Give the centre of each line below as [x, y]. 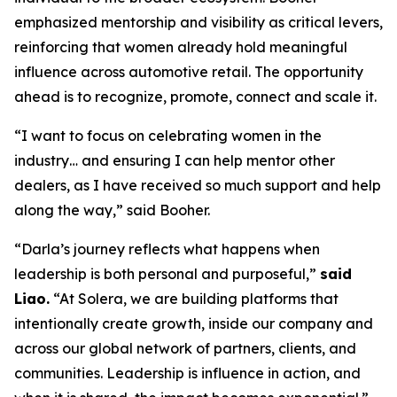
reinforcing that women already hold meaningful [181, 47]
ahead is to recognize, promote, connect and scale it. [195, 97]
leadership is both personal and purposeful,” [167, 274]
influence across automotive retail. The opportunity [189, 72]
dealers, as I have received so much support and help [198, 185]
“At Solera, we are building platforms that [194, 299]
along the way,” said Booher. [112, 210]
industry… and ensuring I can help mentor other [175, 160]
